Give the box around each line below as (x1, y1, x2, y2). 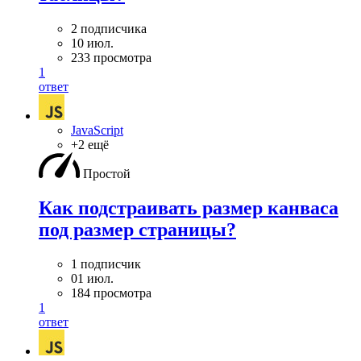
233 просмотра (71, 50, 151, 64)
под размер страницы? (39, 218, 236, 240)
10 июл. (71, 35, 114, 50)
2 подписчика (71, 21, 147, 35)
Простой (83, 166, 131, 180)
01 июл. (71, 271, 114, 285)
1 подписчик (71, 256, 141, 271)
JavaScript (71, 122, 123, 137)
